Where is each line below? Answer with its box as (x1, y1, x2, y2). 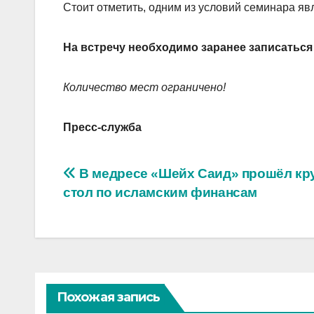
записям (62, 222, 156, 250)
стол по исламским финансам (63, 185, 258, 200)
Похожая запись (57, 289, 161, 306)
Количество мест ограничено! (63, 81, 226, 94)
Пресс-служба (63, 121, 142, 134)
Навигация (62, 165, 184, 193)
